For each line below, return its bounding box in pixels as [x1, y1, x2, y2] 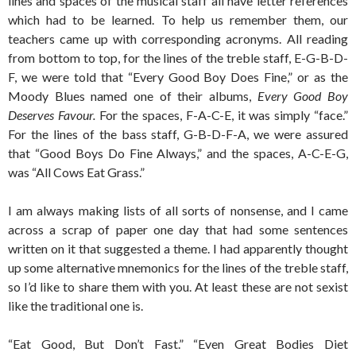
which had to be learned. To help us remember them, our [8, 12, 348, 27]
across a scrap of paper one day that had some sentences [8, 222, 348, 237]
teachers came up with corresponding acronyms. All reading [8, 31, 348, 46]
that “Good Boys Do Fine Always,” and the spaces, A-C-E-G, [8, 145, 348, 161]
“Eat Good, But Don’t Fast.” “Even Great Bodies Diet [8, 336, 348, 351]
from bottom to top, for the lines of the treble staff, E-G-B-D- [8, 50, 348, 65]
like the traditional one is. [8, 298, 143, 313]
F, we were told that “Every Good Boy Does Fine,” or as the [8, 69, 348, 84]
